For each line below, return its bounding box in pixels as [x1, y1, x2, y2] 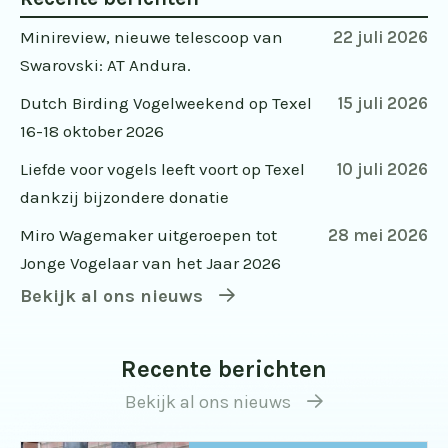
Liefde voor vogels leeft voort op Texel [20, 159, 305, 180]
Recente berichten [121, 355, 327, 384]
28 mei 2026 [328, 225, 428, 246]
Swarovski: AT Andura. [20, 55, 191, 76]
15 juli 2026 [338, 93, 428, 114]
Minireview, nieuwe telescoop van [20, 27, 283, 48]
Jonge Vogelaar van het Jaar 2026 [20, 253, 281, 274]
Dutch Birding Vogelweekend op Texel [20, 93, 312, 114]
